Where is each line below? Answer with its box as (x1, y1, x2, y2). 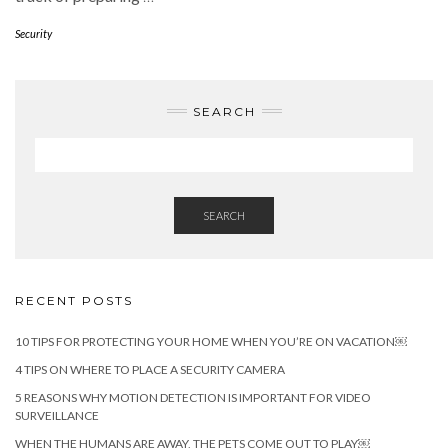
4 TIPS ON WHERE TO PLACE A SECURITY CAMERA (15, 361, 285, 377)
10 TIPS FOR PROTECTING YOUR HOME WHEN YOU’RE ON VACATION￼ (15, 333, 407, 349)
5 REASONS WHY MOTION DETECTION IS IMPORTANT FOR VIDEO (15, 389, 371, 405)
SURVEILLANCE (15, 407, 99, 423)
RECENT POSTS (15, 292, 133, 308)
